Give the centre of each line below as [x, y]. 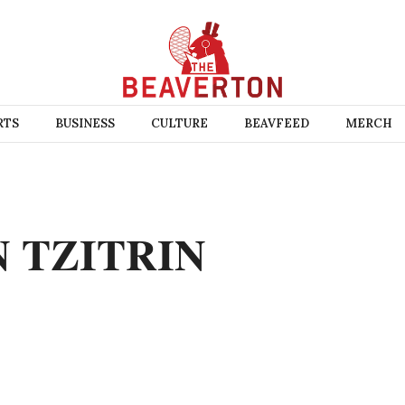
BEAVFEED [276, 123]
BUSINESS [85, 123]
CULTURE [179, 123]
